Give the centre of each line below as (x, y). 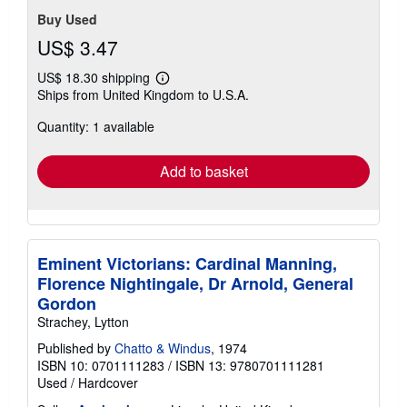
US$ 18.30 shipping (95, 78)
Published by (76, 348)
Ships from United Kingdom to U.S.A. (143, 95)
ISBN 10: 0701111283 (101, 366)
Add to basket (203, 172)
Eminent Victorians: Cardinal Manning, (187, 264)
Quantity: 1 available (96, 127)
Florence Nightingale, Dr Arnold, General (195, 284)
